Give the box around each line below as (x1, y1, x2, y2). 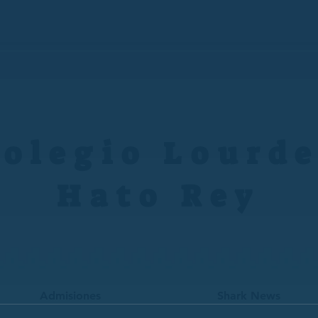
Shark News (217, 289, 280, 302)
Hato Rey (56, 177, 262, 216)
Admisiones (40, 289, 101, 302)
